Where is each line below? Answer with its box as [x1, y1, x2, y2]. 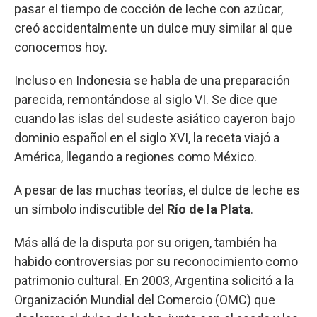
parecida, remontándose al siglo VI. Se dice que [14, 91, 277, 107]
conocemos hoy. [14, 39, 108, 54]
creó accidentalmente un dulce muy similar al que [14, 20, 292, 35]
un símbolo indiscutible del [14, 201, 167, 217]
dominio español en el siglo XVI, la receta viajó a [14, 129, 279, 145]
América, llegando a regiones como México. [14, 149, 257, 164]
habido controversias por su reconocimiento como [14, 253, 298, 269]
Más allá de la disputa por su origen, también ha [14, 234, 277, 250]
